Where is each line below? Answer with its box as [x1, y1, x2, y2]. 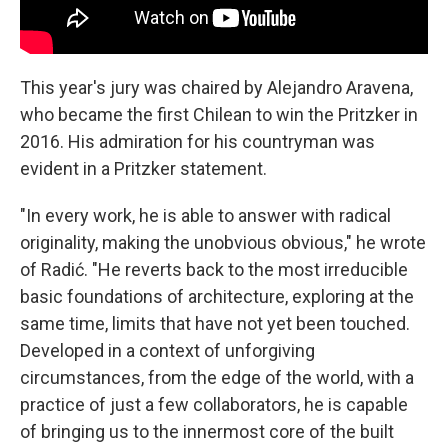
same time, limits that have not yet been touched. [20, 312, 410, 334]
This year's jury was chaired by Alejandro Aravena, [20, 76, 413, 98]
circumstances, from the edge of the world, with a [20, 366, 414, 388]
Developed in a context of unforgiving [20, 339, 315, 361]
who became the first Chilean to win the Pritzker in [20, 103, 418, 125]
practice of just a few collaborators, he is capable [20, 393, 408, 415]
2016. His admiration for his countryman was [20, 130, 375, 152]
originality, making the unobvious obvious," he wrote [20, 231, 426, 253]
